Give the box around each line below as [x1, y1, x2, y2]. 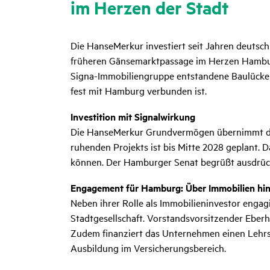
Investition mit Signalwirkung [71, 109, 195, 124]
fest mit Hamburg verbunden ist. [71, 83, 207, 97]
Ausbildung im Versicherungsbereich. [71, 240, 226, 254]
